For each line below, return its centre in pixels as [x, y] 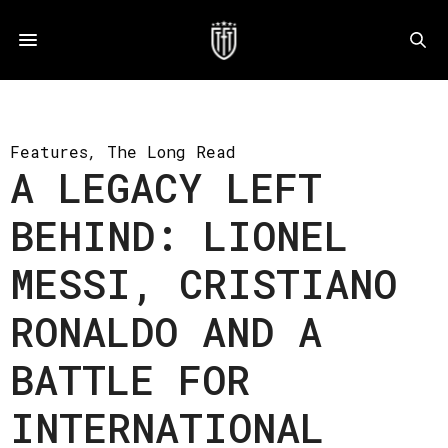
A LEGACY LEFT [166, 187]
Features [49, 151]
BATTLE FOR [130, 379]
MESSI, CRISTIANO [203, 283]
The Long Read [171, 151]
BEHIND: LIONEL [179, 235]
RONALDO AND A [166, 331]
